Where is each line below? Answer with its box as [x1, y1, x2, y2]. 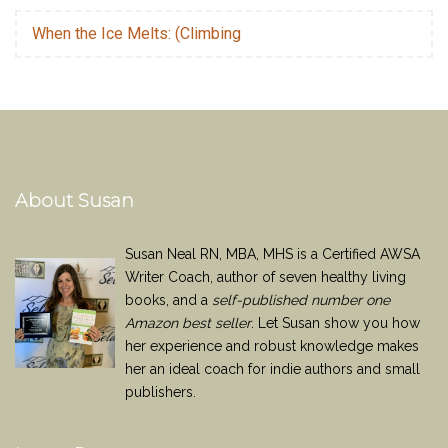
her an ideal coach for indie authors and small [125, 361, 420, 377]
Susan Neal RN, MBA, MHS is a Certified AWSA [125, 246, 420, 262]
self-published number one [212, 292, 390, 308]
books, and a [125, 292, 212, 308]
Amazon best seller [125, 315, 251, 331]
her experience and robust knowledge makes [125, 338, 419, 354]
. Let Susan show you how [251, 315, 420, 331]
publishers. [125, 384, 196, 400]
